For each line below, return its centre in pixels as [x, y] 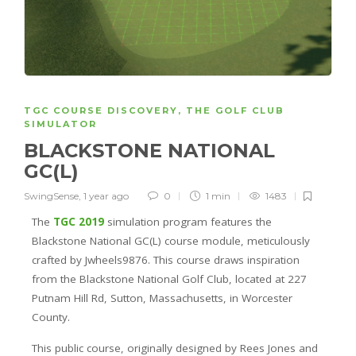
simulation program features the [188, 222]
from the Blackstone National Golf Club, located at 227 [169, 279]
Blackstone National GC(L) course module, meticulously [171, 241]
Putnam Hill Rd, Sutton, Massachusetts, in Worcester [162, 298]
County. [51, 317]
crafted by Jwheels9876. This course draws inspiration [166, 260]
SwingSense [51, 196]
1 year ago [106, 196]
